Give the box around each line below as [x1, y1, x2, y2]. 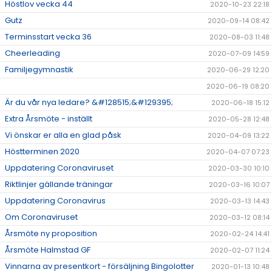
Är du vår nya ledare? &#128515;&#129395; [5, 97, 173, 109]
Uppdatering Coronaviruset [5, 162, 114, 174]
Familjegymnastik [5, 64, 73, 76]
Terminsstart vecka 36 [5, 31, 92, 43]
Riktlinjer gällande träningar [5, 178, 113, 191]
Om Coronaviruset [5, 211, 78, 223]
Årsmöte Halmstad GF [5, 244, 90, 256]
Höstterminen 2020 [5, 146, 80, 158]
